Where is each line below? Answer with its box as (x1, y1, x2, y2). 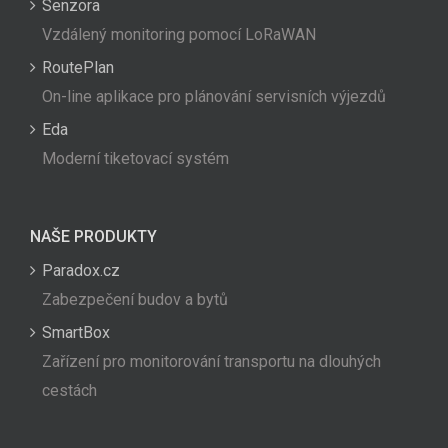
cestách (42, 381, 97, 401)
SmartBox (42, 323, 110, 343)
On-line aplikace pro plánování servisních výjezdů (42, 87, 386, 107)
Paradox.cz (42, 261, 120, 281)
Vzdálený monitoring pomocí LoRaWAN (42, 25, 316, 45)
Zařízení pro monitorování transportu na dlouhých (42, 352, 381, 372)
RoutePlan (42, 58, 114, 78)
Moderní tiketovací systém (42, 149, 229, 169)
